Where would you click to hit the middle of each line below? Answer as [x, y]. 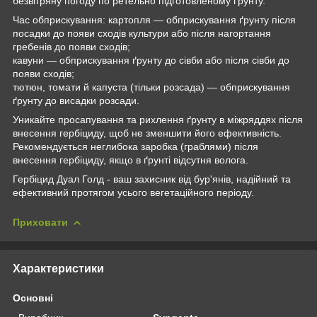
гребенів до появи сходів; [71, 46]
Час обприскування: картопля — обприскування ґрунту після [154, 19]
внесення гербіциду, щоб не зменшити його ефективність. [147, 133]
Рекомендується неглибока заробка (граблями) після [136, 146]
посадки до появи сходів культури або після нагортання [142, 33]
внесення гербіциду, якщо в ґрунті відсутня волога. [131, 160]
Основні [33, 298]
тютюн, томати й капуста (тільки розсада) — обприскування [151, 87]
